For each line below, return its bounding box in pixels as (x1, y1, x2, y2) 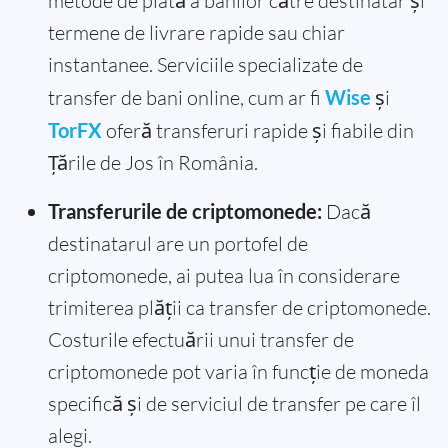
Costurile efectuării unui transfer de (48, 327, 354, 353)
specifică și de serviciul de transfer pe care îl (48, 391, 421, 417)
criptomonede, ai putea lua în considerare (48, 263, 400, 289)
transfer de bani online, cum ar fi (48, 85, 325, 111)
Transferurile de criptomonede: (48, 199, 322, 224)
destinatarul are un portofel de (48, 231, 308, 257)
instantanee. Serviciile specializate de (48, 52, 363, 78)
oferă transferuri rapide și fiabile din (102, 118, 414, 144)
